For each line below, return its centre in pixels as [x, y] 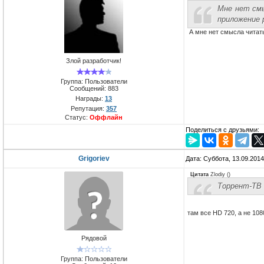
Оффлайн [106, 117]
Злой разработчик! [94, 61]
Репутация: [88, 108]
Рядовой [94, 238]
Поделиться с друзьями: [222, 130]
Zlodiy [218, 175]
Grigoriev [94, 159]
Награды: [90, 98]
